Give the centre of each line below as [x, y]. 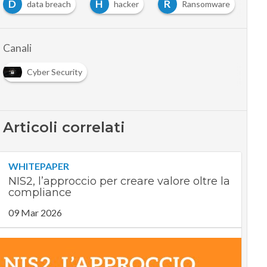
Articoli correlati [64, 127]
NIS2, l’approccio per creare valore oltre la [119, 181]
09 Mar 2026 [35, 212]
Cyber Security [54, 72]
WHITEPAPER [38, 166]
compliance [40, 193]
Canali [17, 48]
